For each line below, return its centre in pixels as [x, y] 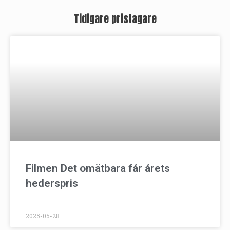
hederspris [52, 184]
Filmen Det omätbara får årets [98, 169]
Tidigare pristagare [115, 19]
